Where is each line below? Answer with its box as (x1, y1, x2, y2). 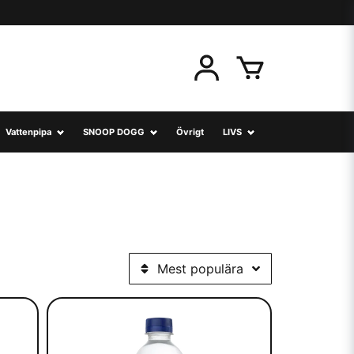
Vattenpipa (5, 126, 51, 137)
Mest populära (157, 261, 243, 277)
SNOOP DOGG (82, 126, 145, 137)
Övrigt (175, 126, 204, 137)
